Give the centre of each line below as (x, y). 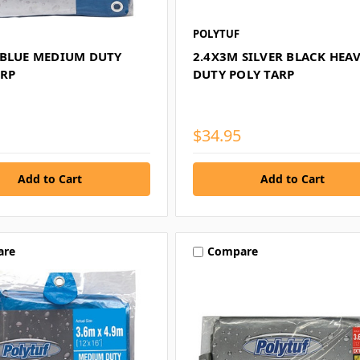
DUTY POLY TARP (243, 74)
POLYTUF (216, 33)
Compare (232, 252)
